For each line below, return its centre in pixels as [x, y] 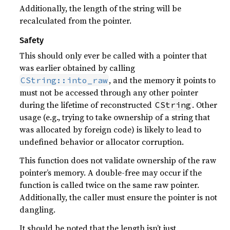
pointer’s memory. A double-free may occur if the [111, 172]
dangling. [38, 209]
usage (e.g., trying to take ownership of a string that [115, 117]
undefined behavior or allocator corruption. [102, 142]
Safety [32, 40]
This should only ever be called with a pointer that [113, 55]
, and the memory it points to [162, 80]
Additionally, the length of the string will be [101, 8]
